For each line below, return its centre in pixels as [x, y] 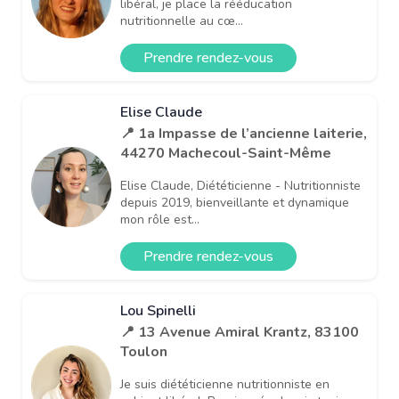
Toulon [144, 351]
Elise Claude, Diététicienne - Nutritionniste [240, 185]
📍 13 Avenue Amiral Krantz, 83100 [240, 332]
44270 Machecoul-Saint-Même [226, 153]
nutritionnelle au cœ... [182, 20]
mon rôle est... [160, 219]
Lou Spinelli [158, 310]
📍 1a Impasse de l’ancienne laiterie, [244, 133]
